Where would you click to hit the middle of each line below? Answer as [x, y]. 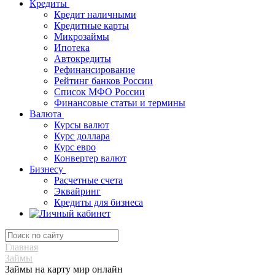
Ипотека [72, 48]
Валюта [47, 114]
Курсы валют [82, 125]
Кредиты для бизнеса [99, 202]
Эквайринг [77, 191]
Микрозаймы [82, 37]
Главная [21, 247]
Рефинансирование [95, 70]
